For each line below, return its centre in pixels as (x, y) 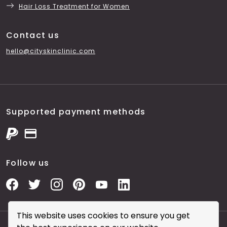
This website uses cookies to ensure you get (103, 215)
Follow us (28, 163)
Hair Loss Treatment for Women (74, 6)
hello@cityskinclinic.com (51, 51)
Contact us (33, 35)
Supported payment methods (76, 112)
